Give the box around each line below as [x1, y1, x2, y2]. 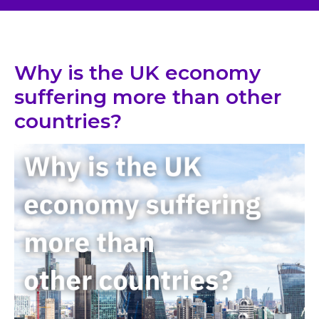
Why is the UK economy [14, 61, 261, 85]
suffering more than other [14, 85, 281, 109]
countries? [14, 109, 122, 133]
